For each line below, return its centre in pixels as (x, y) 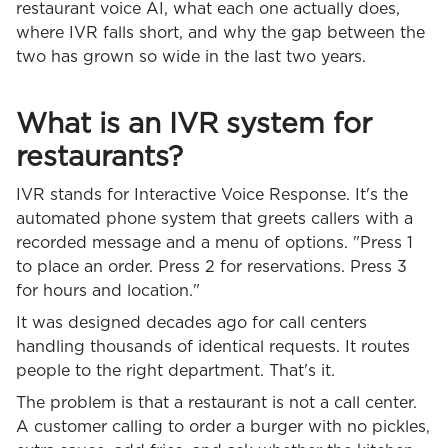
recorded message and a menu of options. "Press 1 (214, 242)
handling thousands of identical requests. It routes (213, 346)
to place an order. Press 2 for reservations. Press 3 (211, 266)
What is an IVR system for (194, 124)
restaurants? (99, 157)
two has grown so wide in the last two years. (191, 56)
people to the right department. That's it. (175, 370)
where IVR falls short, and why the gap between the (220, 32)
